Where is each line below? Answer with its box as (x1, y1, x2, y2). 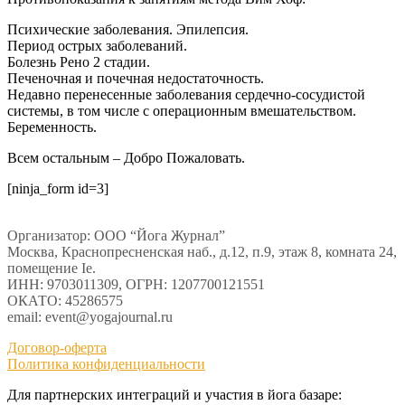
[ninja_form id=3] (7, 180, 108, 196)
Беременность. (7, 118, 97, 135)
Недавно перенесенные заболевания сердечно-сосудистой (7, 86, 365, 102)
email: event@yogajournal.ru (7, 308, 173, 325)
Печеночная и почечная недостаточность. (7, 70, 264, 86)
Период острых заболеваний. (7, 37, 187, 53)
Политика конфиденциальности (7, 355, 205, 372)
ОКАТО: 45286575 (7, 292, 123, 308)
